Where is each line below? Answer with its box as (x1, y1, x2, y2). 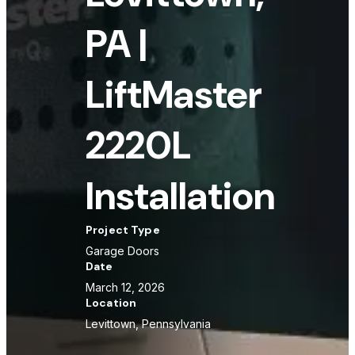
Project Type (86, 223, 160, 237)
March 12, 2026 (86, 281, 165, 294)
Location (86, 296, 137, 310)
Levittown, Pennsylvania (86, 317, 211, 330)
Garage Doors (86, 244, 159, 258)
